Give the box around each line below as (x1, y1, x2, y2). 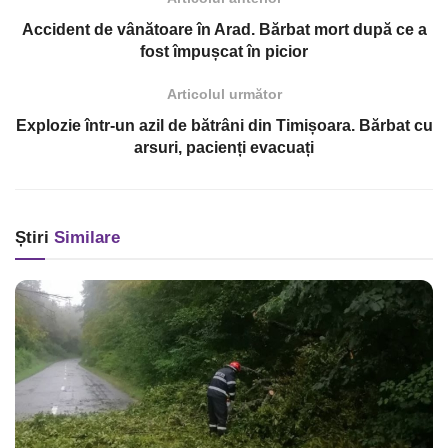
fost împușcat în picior (140, 43, 308, 61)
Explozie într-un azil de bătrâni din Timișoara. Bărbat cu (15, 117, 433, 135)
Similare (49, 228, 120, 248)
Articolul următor (166, 86, 282, 103)
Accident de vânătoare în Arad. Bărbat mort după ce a (21, 21, 427, 39)
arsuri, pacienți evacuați (134, 139, 314, 157)
